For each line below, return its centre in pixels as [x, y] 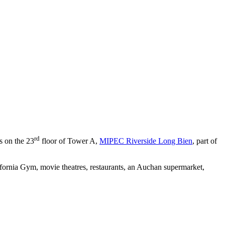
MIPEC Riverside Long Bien [146, 141]
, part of [205, 141]
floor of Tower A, [70, 141]
